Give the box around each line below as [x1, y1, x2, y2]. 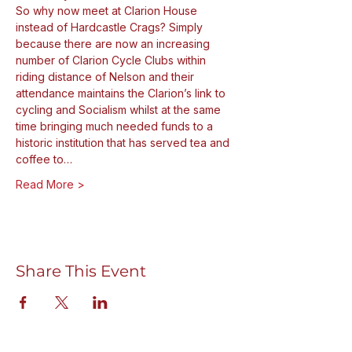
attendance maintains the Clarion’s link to [16, 86, 229, 100]
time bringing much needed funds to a [16, 119, 216, 133]
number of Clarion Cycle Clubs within [16, 53, 209, 67]
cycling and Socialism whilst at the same [16, 103, 224, 116]
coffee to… [16, 152, 72, 166]
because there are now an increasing [16, 37, 213, 50]
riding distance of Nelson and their [16, 70, 197, 83]
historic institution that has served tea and [16, 136, 233, 149]
